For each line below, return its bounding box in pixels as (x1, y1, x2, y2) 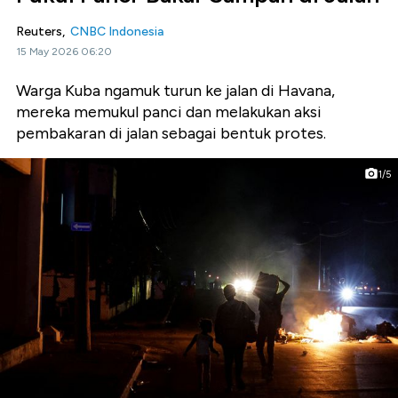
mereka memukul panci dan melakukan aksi (16, 102, 322, 122)
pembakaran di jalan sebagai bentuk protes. (16, 123, 326, 143)
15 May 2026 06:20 (16, 45, 112, 58)
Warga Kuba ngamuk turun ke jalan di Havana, (16, 81, 335, 100)
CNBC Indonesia (70, 24, 163, 39)
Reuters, (16, 24, 70, 39)
